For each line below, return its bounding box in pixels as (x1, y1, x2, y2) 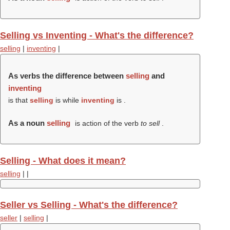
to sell (140, 119, 162, 127)
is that (8, 96, 30, 104)
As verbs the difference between (8, 71, 126, 80)
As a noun (8, 119, 47, 127)
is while (53, 96, 81, 104)
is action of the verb (72, 119, 141, 127)
